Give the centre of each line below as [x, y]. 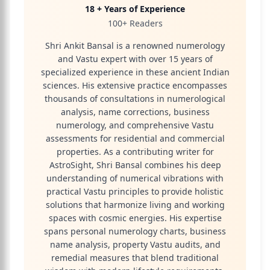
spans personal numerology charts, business [135, 231]
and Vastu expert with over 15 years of [135, 59]
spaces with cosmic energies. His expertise [135, 218]
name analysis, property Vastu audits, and [135, 244]
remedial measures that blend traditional [135, 258]
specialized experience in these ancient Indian [135, 72]
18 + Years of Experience [135, 9]
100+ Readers [135, 23]
